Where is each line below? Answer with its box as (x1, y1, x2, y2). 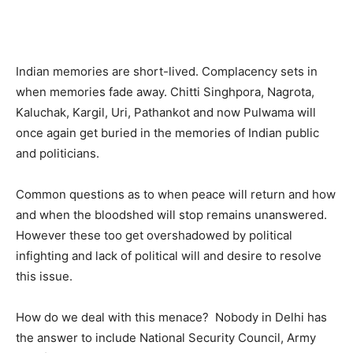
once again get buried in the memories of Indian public (16, 125, 319, 141)
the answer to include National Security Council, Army (16, 330, 316, 346)
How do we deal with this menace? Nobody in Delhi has (16, 310, 327, 325)
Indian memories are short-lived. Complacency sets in (16, 64, 318, 80)
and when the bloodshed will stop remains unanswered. (16, 207, 327, 223)
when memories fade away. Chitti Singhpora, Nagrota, (16, 84, 314, 100)
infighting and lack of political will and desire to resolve (16, 248, 321, 264)
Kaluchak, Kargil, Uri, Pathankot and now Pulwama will (16, 105, 316, 121)
